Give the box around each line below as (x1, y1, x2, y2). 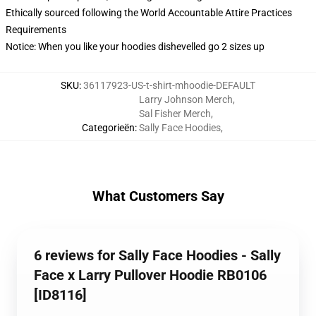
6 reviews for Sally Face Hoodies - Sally (34, 247, 281, 264)
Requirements (6, 24, 66, 35)
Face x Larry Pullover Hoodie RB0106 (34, 267, 267, 284)
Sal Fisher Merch (138, 108, 211, 119)
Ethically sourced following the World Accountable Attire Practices (6, 7, 292, 18)
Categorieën (81, 122, 135, 133)
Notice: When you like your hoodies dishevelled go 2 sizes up (6, 41, 265, 52)
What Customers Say (92, 188, 224, 205)
